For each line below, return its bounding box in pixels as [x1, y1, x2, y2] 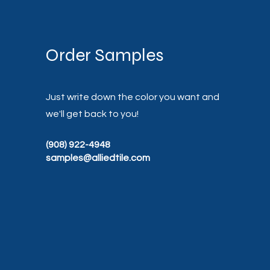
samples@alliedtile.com [46, 153, 151, 163]
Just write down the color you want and [46, 92, 220, 102]
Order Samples [46, 44, 165, 66]
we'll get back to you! [46, 109, 139, 119]
